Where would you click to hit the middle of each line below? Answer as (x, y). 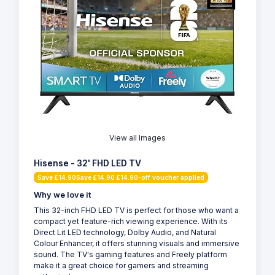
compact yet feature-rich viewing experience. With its (131, 222)
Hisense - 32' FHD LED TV (87, 164)
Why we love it (62, 195)
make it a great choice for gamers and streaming (121, 266)
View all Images (137, 138)
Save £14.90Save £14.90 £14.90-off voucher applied (121, 178)
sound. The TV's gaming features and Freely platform (130, 255)
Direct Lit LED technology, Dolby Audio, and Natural (125, 233)
